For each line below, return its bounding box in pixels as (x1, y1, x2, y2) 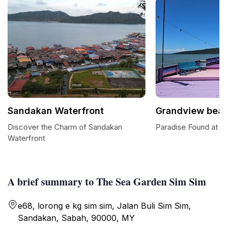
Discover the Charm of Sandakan (8, 122, 122, 132)
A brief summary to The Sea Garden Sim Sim (8, 174, 206, 189)
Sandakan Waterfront (8, 105, 104, 116)
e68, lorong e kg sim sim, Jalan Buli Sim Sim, (18, 201, 191, 211)
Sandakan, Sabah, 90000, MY (18, 213, 135, 223)
